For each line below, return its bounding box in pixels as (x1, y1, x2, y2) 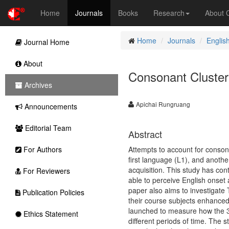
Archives (22, 80, 52, 90)
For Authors (21, 144, 62, 154)
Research (153, 8, 185, 18)
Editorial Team (23, 123, 72, 133)
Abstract (128, 127, 162, 141)
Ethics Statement (21, 209, 78, 219)
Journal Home (22, 37, 70, 47)
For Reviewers (21, 166, 70, 176)
